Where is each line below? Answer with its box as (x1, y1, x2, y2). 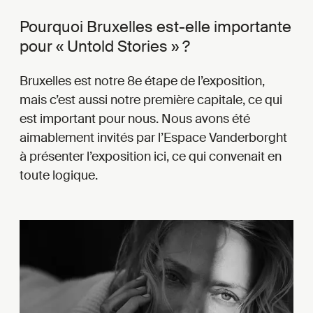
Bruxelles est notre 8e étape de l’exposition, (20, 73, 265, 90)
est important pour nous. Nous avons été (20, 110, 250, 128)
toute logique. (20, 167, 98, 184)
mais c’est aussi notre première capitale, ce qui (20, 92, 282, 109)
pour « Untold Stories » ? (20, 36, 190, 57)
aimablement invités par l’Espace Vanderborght (20, 129, 287, 147)
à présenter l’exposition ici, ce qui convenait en (20, 148, 282, 166)
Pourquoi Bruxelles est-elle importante (20, 17, 291, 38)
